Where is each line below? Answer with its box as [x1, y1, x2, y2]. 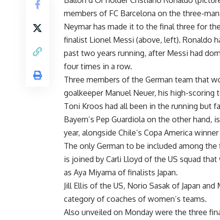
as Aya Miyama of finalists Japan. [64, 167, 178, 178]
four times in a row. [64, 61, 132, 72]
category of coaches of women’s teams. [64, 194, 207, 204]
